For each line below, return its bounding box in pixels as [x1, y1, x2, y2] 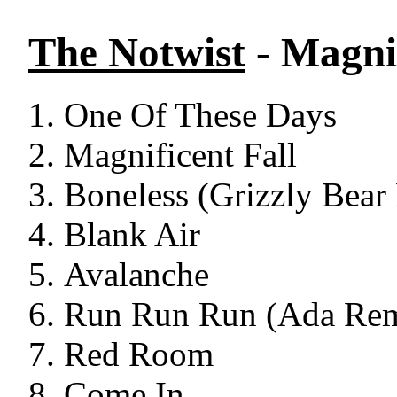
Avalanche [64, 255, 209, 294]
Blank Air [64, 215, 200, 254]
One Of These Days [64, 96, 337, 135]
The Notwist [28, 29, 245, 75]
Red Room [64, 335, 214, 374]
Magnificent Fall [64, 136, 297, 175]
